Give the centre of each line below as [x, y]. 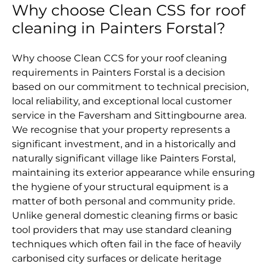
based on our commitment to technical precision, [130, 87]
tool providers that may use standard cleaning [122, 230]
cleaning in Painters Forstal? [119, 28]
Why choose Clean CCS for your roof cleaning [119, 58]
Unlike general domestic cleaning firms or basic [125, 216]
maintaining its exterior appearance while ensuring [133, 173]
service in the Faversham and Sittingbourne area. [129, 116]
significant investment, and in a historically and [124, 144]
